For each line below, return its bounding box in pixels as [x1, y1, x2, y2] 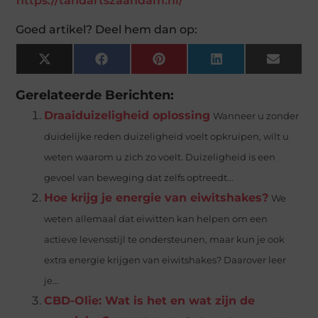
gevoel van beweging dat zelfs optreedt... [44, 172, 234, 183]
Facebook [106, 57, 158, 70]
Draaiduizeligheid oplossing [44, 108, 211, 122]
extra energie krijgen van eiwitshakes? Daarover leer [44, 254, 287, 265]
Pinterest [164, 57, 212, 70]
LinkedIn [221, 57, 268, 70]
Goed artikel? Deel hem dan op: [16, 22, 198, 36]
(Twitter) [50, 67, 94, 80]
